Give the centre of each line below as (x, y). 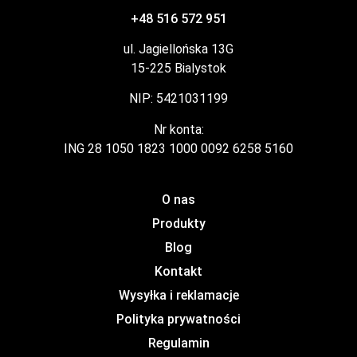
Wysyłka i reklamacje (178, 296)
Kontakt (178, 272)
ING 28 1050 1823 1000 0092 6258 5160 (178, 148)
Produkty (178, 224)
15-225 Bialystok (178, 68)
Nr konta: (178, 129)
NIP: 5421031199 (178, 99)
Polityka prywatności (178, 320)
